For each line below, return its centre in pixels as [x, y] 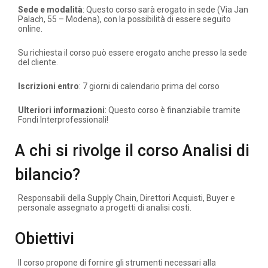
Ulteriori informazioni [61, 110]
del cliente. [38, 62]
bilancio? [48, 174]
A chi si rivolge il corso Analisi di [132, 150]
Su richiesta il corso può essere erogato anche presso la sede [133, 52]
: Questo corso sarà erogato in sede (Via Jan [165, 9]
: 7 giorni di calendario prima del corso [149, 86]
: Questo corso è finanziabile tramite [173, 110]
